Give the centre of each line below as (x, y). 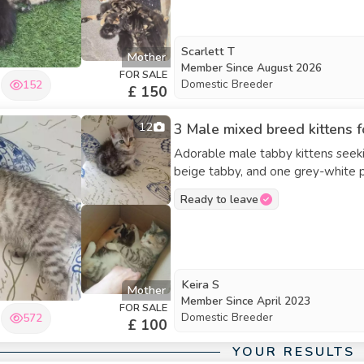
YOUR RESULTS (294, 352)
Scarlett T (208, 51)
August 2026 (289, 68)
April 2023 (284, 301)
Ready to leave (219, 199)
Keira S (200, 284)
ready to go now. (221, 189)
